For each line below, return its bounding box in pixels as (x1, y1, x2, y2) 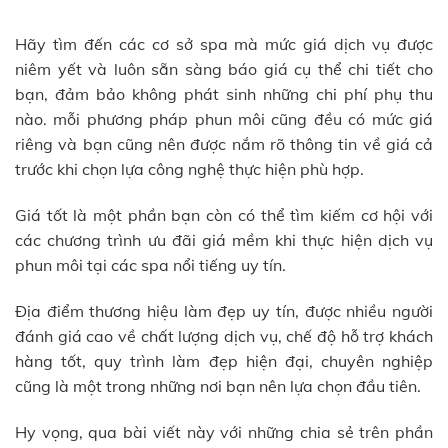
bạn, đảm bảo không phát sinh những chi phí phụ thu (15, 84, 433, 105)
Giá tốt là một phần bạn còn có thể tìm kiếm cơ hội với (15, 205, 433, 226)
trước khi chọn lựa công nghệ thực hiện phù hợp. (15, 159, 364, 180)
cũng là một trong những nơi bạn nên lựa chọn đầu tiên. (15, 375, 421, 396)
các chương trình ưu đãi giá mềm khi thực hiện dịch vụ (15, 230, 433, 251)
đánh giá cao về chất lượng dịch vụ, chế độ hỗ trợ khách (15, 325, 433, 346)
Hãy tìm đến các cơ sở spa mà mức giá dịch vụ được (15, 34, 433, 55)
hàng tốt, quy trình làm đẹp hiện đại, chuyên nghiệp (15, 350, 433, 371)
